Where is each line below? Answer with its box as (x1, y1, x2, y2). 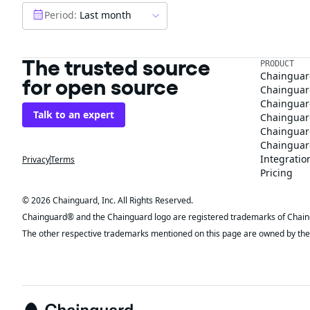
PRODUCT (260, 59, 294, 69)
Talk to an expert (33, 108, 114, 121)
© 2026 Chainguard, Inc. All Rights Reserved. (22, 194, 193, 206)
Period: (44, 8, 77, 21)
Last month (80, 8, 131, 21)
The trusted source (22, 54, 210, 81)
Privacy (22, 154, 50, 165)
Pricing (260, 166, 293, 179)
